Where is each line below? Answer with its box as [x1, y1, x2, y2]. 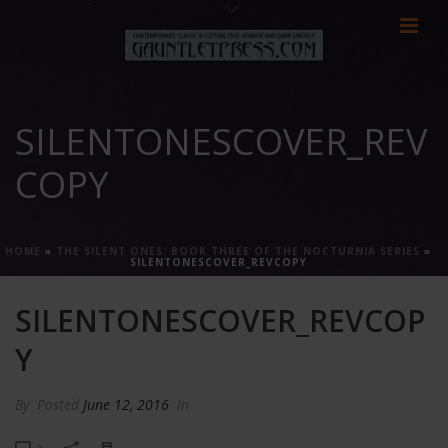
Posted [33, 395, 83, 414]
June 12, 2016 [83, 395, 169, 414]
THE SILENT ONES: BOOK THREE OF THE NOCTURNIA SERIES [56, 244, 420, 258]
